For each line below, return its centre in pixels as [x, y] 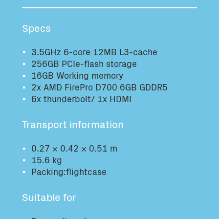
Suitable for [49, 196]
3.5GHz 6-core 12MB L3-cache [95, 52]
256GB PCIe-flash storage [84, 63]
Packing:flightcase [69, 171]
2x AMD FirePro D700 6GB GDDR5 [100, 87]
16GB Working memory [77, 75]
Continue [174, 60]
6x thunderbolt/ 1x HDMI [82, 99]
